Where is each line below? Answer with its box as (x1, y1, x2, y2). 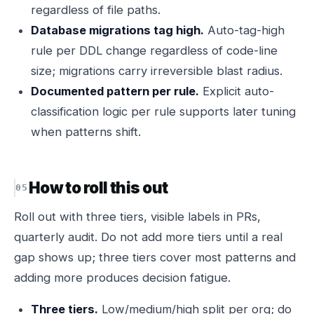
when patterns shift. (31, 125, 141, 139)
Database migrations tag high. (31, 23, 204, 37)
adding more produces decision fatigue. (14, 271, 231, 285)
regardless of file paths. (31, 3, 161, 17)
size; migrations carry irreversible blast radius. (31, 64, 282, 78)
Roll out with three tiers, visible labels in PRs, (14, 210, 261, 224)
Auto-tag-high (204, 23, 285, 37)
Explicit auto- (199, 84, 274, 98)
